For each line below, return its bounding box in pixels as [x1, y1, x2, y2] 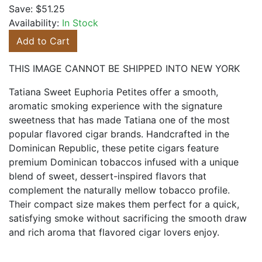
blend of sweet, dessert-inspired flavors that [9, 170, 206, 182]
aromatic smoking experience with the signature [9, 100, 222, 112]
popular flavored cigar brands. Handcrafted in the [9, 128, 229, 140]
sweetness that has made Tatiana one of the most [9, 114, 230, 126]
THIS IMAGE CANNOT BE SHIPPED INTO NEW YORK [9, 63, 240, 74]
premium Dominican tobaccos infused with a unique [9, 156, 239, 168]
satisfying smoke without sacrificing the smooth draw [9, 212, 247, 224]
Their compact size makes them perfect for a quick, [9, 198, 239, 210]
